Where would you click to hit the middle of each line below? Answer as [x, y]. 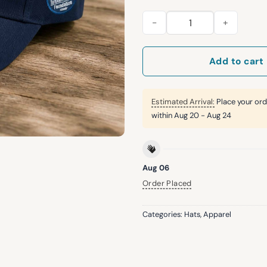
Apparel [217, 215]
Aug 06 [156, 167]
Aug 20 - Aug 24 [203, 116]
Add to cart [236, 61]
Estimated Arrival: [183, 102]
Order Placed [167, 184]
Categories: [163, 215]
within [163, 116]
